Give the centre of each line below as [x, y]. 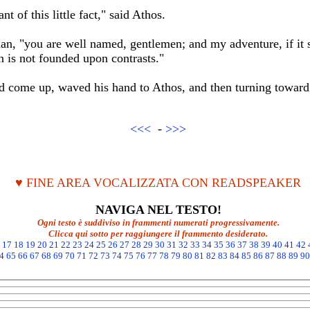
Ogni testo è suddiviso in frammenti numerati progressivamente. [158, 222]
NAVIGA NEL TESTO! [158, 210]
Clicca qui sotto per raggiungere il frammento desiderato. [158, 234]
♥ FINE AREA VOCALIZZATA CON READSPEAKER [158, 183]
